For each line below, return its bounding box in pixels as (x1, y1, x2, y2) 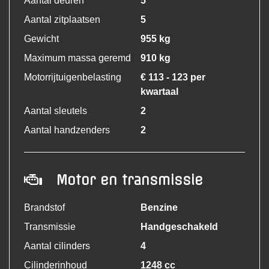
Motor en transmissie (56, 172, 203, 189)
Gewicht (24, 34, 59, 44)
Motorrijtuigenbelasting (24, 72, 121, 83)
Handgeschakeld (141, 222, 218, 232)
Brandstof (24, 202, 65, 213)
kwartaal (141, 86, 178, 97)
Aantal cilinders (24, 241, 90, 252)
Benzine (141, 202, 178, 213)
